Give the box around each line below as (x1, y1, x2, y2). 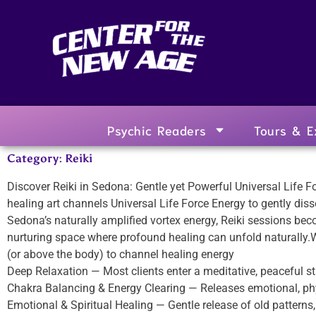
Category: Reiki (7, 151, 92, 165)
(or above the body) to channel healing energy (7, 247, 234, 261)
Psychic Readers (107, 121, 207, 138)
